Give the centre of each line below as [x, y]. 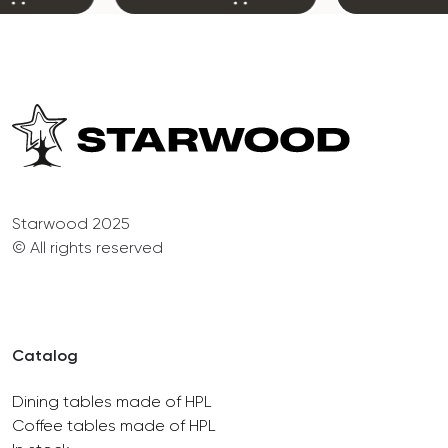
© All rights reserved [87, 247]
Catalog [45, 355]
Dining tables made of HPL [112, 401]
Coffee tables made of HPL [114, 425]
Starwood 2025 [71, 223]
